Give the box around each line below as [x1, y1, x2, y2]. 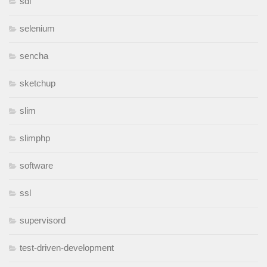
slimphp [20, 133, 50, 144]
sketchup [20, 78, 55, 89]
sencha [20, 51, 48, 61]
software [20, 160, 53, 171]
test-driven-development [20, 243, 114, 253]
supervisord [20, 215, 66, 226]
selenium [20, 23, 55, 34]
